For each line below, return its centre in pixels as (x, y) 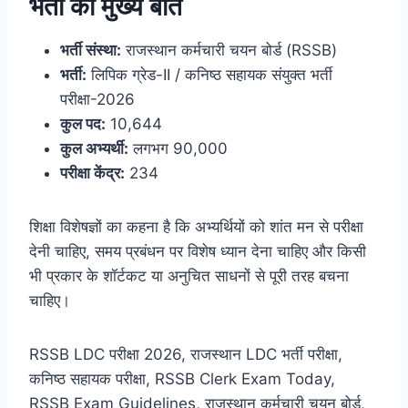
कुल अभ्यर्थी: (94, 148)
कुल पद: (83, 123)
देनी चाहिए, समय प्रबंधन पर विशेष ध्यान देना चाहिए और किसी (198, 251)
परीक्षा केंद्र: (92, 173)
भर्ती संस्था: (91, 50)
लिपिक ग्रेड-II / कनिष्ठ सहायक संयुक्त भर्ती (209, 74)
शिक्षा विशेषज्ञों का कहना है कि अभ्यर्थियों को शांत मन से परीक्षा (196, 226)
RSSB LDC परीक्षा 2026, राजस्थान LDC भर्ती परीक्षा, (186, 354)
